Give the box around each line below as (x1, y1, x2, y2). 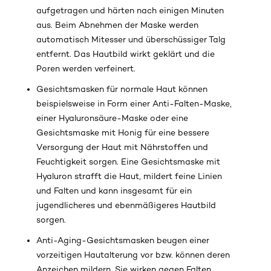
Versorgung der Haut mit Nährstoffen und (36, 142, 208, 152)
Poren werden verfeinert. (36, 64, 135, 74)
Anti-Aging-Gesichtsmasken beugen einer (36, 235, 209, 246)
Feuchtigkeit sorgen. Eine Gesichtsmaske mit (36, 157, 220, 167)
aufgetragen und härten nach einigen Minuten (36, 5, 224, 16)
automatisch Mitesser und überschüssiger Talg (36, 34, 226, 45)
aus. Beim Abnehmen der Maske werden (36, 20, 198, 30)
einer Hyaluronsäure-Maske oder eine (36, 113, 188, 123)
